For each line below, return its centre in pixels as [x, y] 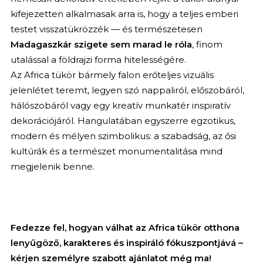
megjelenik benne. [52, 166]
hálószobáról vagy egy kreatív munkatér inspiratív [120, 105]
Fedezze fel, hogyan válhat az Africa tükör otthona [125, 227]
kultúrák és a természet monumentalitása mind [116, 151]
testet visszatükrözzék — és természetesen [106, 29]
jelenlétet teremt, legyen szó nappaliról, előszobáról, [127, 90]
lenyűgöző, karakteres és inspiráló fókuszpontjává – [127, 242]
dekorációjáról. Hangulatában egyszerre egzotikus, [123, 120]
